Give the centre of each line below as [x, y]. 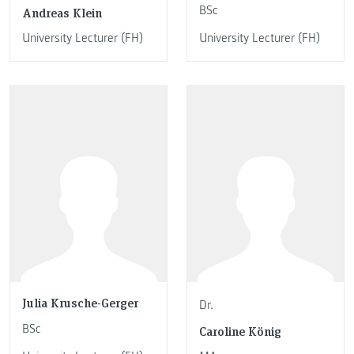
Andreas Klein [62, 12]
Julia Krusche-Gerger [80, 303]
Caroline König [240, 330]
